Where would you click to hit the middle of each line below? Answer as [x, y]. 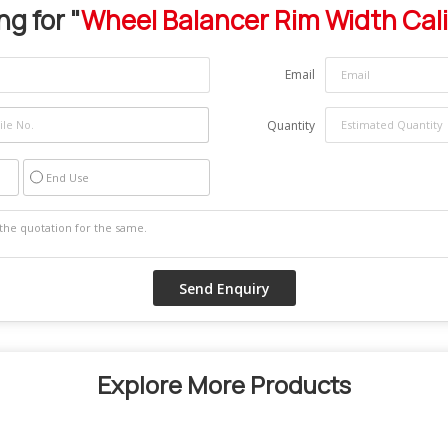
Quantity [291, 125]
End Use [67, 177]
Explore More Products [224, 384]
